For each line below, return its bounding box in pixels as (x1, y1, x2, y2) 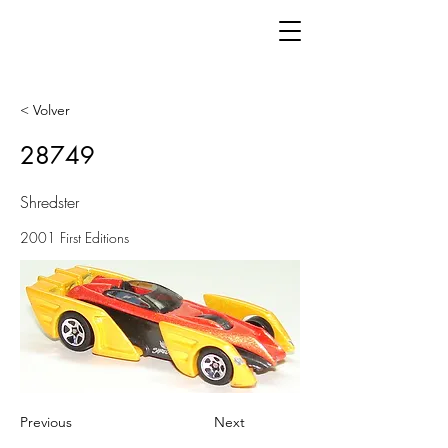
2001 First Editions (20, 228, 129, 247)
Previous (20, 413, 72, 431)
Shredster (20, 191, 79, 213)
